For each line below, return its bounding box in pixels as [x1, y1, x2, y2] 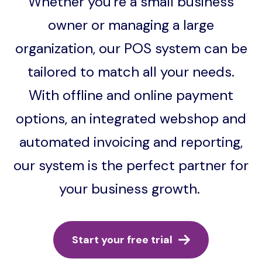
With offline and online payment [29, 85, 233, 104]
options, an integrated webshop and [16, 109, 246, 127]
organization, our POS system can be [15, 39, 247, 57]
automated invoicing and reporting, [19, 132, 243, 151]
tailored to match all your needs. [27, 62, 235, 81]
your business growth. [58, 179, 204, 198]
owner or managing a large [48, 15, 214, 34]
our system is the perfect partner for [13, 156, 249, 174]
